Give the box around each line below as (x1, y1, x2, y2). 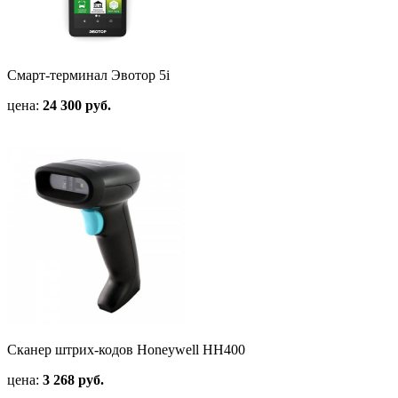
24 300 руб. (43, 98, 111, 114)
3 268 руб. (43, 372, 104, 388)
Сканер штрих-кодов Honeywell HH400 (7, 342, 245, 358)
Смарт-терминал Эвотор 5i (7, 68, 170, 84)
